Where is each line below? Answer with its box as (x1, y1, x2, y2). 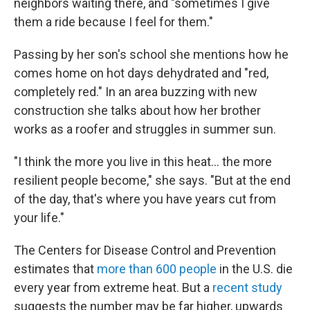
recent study (212, 280, 282, 295)
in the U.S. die (217, 262, 293, 276)
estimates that (14, 262, 94, 276)
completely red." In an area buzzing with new (14, 84, 257, 99)
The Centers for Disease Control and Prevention (14, 243, 276, 257)
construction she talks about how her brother (14, 103, 261, 118)
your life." (14, 210, 64, 225)
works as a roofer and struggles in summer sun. (14, 122, 276, 136)
